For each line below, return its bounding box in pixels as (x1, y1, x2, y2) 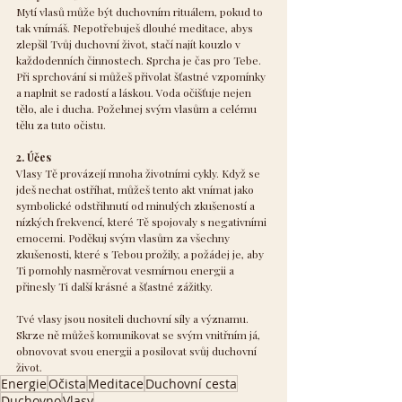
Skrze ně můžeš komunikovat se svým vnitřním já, (16, 327, 263, 342)
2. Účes (16, 149, 51, 164)
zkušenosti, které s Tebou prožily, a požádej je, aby (16, 246, 267, 261)
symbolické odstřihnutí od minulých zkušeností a (16, 197, 258, 213)
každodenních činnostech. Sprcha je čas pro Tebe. (16, 52, 264, 67)
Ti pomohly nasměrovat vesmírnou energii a (16, 262, 237, 277)
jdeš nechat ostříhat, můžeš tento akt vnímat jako (16, 181, 257, 197)
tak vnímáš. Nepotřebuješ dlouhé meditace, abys (16, 20, 256, 35)
